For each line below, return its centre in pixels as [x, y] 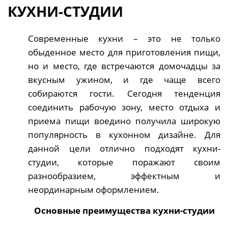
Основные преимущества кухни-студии [124, 210]
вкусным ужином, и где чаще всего [124, 79]
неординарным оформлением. [94, 189]
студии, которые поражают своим [124, 162]
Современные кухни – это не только [124, 38]
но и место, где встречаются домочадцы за [124, 66]
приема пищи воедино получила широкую [124, 121]
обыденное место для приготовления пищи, [124, 52]
